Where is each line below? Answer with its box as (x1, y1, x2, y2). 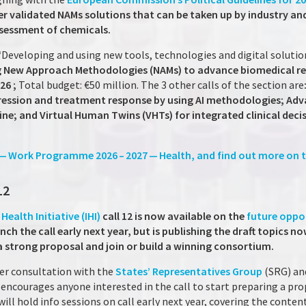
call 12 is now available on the (100, 209, 247, 223)
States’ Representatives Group (115, 264, 262, 278)
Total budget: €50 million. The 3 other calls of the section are (18, 78, 304, 92)
